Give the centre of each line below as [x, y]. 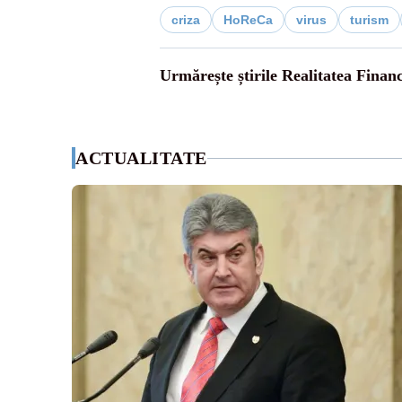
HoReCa [248, 20]
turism [369, 20]
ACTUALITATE [141, 158]
